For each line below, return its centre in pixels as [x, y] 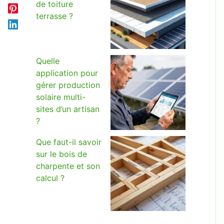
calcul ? [50, 178]
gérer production [68, 85]
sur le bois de [61, 154]
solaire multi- [61, 97]
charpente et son [68, 166]
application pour [67, 73]
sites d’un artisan [68, 109]
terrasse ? [54, 16]
